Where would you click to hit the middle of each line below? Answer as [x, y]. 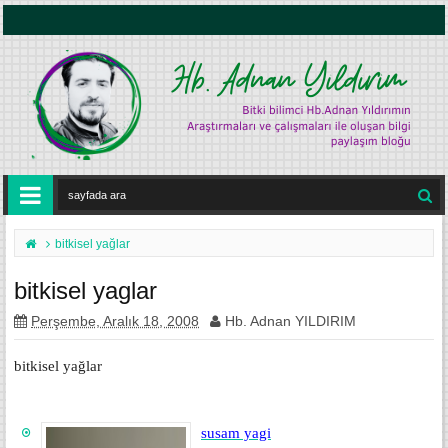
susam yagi [236, 432]
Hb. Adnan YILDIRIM [290, 321]
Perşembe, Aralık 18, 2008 [115, 321]
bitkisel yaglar [85, 290]
